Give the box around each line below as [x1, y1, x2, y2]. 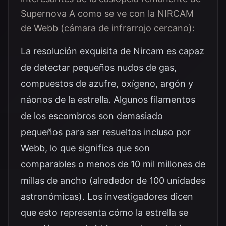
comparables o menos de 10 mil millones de [21, 159, 205, 169]
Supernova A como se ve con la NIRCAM [21, 8, 194, 19]
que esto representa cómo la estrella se [21, 207, 188, 218]
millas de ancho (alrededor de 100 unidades [21, 175, 205, 186]
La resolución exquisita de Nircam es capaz [21, 46, 204, 56]
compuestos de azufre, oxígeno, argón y [21, 78, 193, 89]
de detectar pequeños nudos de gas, [21, 62, 177, 73]
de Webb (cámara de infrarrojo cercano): [21, 23, 195, 33]
